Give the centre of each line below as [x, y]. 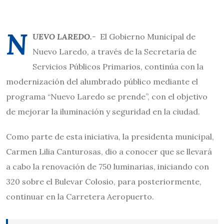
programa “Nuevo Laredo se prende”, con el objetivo [107, 96]
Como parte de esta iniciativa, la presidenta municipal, [110, 136]
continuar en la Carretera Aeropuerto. [80, 196]
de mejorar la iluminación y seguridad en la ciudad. [103, 111]
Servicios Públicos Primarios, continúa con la [118, 66]
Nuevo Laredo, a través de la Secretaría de [114, 51]
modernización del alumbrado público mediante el [102, 81]
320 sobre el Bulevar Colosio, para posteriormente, [104, 181]
